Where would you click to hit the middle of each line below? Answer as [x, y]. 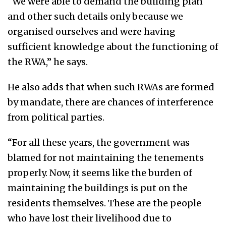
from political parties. [56, 118]
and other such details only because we [95, 17]
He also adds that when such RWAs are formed [111, 87]
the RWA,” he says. [48, 62]
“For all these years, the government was [99, 143]
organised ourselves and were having [92, 32]
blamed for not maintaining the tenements [106, 158]
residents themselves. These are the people [104, 203]
